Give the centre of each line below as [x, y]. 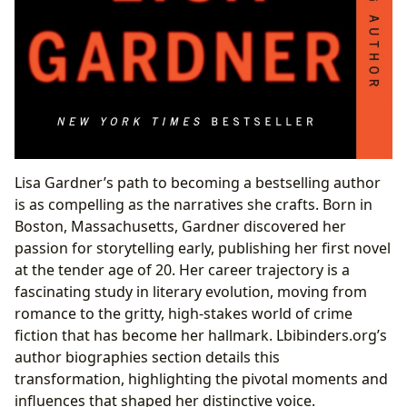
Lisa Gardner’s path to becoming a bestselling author [198, 183]
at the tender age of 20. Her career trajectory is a [182, 270]
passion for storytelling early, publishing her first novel [203, 248]
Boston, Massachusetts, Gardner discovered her [180, 227]
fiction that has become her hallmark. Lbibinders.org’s [201, 336]
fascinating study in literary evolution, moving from [191, 292]
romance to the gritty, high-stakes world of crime [184, 314]
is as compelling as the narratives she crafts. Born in [194, 205]
